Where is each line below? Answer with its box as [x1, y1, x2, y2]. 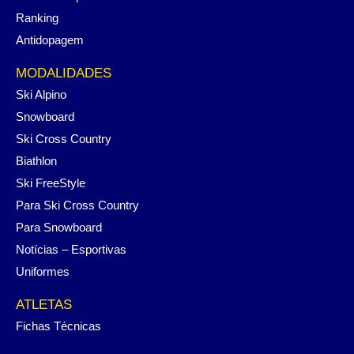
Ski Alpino [16, 88, 66, 102]
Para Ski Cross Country [16, 198, 139, 213]
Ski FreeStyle [16, 176, 85, 190]
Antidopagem [16, 33, 84, 47]
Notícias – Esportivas [16, 243, 126, 257]
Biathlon [16, 154, 57, 168]
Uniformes [16, 265, 70, 279]
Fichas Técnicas [16, 319, 101, 333]
